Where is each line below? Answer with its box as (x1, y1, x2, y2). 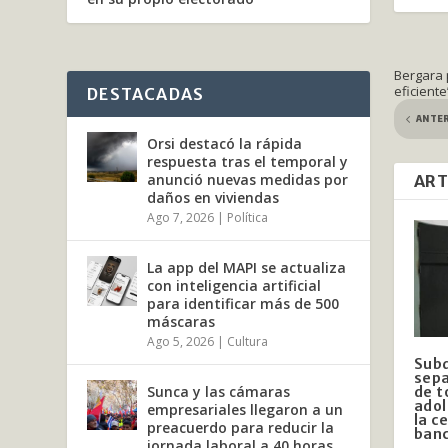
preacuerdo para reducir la (147, 417, 335, 437)
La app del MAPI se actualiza (147, 257, 347, 277)
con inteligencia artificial (147, 275, 322, 295)
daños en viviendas (147, 187, 280, 207)
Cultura (227, 332, 269, 350)
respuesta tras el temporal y (147, 151, 349, 171)
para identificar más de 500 (147, 293, 340, 313)
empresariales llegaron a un (147, 399, 344, 419)
